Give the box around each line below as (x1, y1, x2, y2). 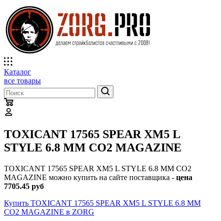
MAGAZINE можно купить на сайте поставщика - (4, 173, 176, 182)
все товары (4, 76, 41, 85)
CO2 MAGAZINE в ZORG (4, 207, 94, 216)
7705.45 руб (4, 182, 44, 190)
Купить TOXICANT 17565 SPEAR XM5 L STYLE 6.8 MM (4, 198, 201, 207)
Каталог (4, 68, 31, 76)
